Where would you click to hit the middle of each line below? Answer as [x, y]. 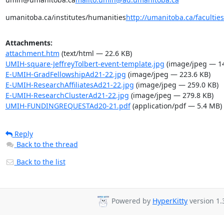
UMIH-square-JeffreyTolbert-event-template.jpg [85, 64]
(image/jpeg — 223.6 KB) [168, 74]
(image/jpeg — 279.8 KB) [171, 95]
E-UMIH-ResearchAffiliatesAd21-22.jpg [69, 85]
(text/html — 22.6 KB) [95, 53]
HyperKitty [170, 201]
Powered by [131, 201]
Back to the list [40, 162]
